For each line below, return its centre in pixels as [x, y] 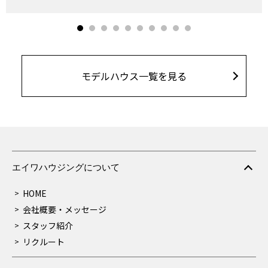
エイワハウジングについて [66, 167]
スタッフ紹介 [48, 225]
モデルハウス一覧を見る [134, 76]
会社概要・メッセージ [65, 209]
